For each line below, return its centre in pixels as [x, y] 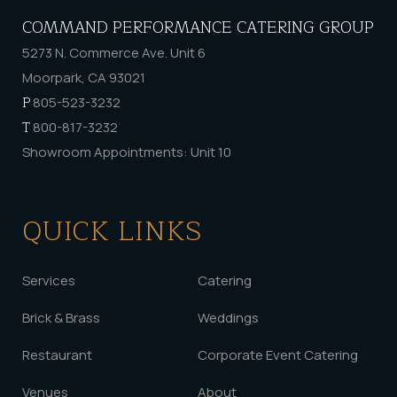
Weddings [229, 318]
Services [49, 280]
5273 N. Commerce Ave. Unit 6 [114, 53]
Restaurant [57, 355]
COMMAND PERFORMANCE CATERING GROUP [198, 27]
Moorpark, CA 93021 [84, 78]
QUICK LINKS [112, 231]
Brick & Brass [61, 318]
